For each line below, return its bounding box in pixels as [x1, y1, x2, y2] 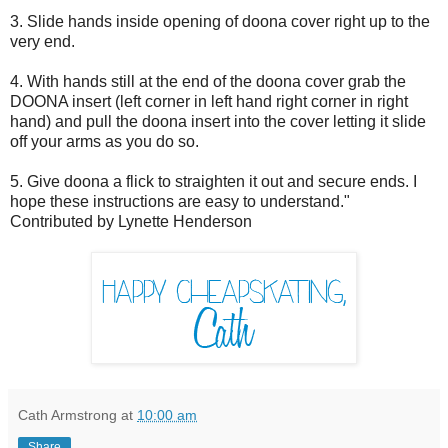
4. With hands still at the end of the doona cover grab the [10, 72, 406, 90]
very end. [10, 32, 75, 50]
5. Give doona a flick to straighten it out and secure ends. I [10, 172, 417, 190]
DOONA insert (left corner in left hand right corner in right [10, 92, 408, 110]
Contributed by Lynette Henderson [10, 212, 252, 230]
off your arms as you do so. [10, 132, 199, 150]
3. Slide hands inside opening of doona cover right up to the [10, 12, 430, 30]
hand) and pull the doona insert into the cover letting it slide [10, 112, 426, 130]
